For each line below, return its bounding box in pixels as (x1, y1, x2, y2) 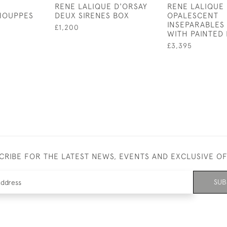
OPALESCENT (167, 11, 218, 20)
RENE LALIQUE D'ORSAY (55, 2, 147, 11)
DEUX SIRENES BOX (55, 11, 129, 20)
